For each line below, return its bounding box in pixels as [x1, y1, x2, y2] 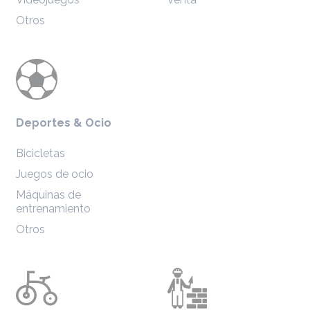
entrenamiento [16, 201, 91, 215]
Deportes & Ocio [16, 116, 112, 129]
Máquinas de [16, 188, 82, 201]
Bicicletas [16, 146, 66, 160]
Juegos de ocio [16, 167, 94, 181]
